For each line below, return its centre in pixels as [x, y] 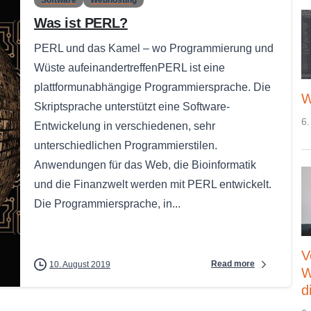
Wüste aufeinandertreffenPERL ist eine [129, 67]
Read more [233, 264]
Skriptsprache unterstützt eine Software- [132, 106]
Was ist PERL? [81, 23]
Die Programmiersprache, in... [107, 203]
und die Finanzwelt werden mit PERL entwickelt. [153, 184]
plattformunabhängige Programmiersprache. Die [152, 87]
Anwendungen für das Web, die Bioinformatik [145, 165]
